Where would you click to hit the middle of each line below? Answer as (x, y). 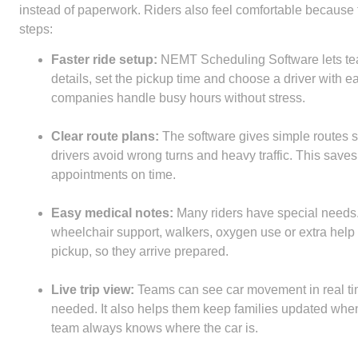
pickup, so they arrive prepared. (139, 252)
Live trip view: (92, 290)
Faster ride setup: (104, 60)
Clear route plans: (105, 137)
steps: (36, 29)
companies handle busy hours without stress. (178, 98)
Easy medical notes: (112, 213)
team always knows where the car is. (154, 328)
